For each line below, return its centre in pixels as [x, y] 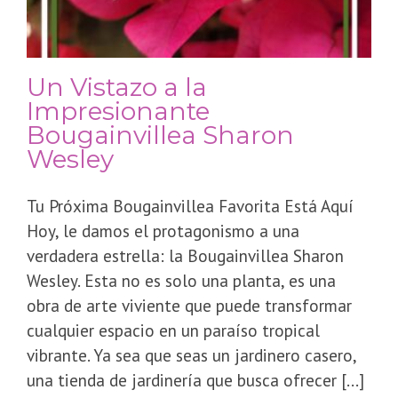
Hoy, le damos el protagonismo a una [163, 231]
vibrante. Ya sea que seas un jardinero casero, [191, 355]
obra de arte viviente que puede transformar [189, 306]
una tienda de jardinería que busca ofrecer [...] [195, 380]
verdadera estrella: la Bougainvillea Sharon [185, 256]
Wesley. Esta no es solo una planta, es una [181, 281]
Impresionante [118, 111]
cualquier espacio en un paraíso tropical [173, 330]
